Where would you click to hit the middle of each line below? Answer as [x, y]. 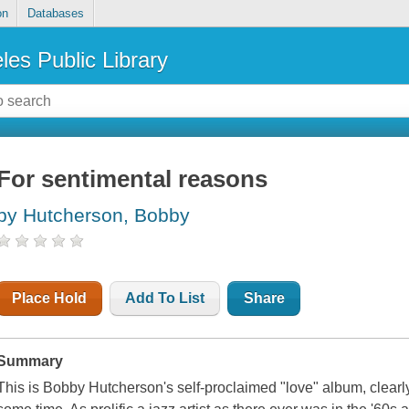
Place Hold [50, 299]
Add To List [165, 299]
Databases [55, 14]
